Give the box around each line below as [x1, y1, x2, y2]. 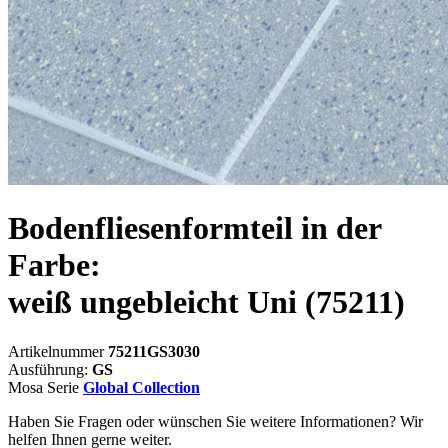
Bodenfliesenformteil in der [8, 210, 381, 247]
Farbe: [8, 247, 101, 284]
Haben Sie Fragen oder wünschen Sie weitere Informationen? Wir [8, 412, 423, 430]
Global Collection [83, 378, 200, 396]
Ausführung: [8, 360, 92, 378]
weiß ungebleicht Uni [8, 284, 305, 321]
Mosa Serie [8, 378, 83, 396]
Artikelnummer [8, 342, 108, 360]
